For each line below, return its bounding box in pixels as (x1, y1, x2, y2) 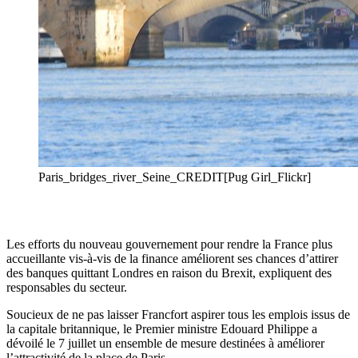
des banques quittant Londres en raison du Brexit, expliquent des (6, 266, 332, 280)
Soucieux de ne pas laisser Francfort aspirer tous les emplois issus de (6, 308, 350, 322)
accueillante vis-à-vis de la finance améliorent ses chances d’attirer (6, 252, 338, 266)
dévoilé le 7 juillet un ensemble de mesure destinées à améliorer (6, 336, 324, 351)
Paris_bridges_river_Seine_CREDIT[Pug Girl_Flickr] (38, 170, 311, 185)
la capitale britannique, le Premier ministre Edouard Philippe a (6, 322, 317, 336)
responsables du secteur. (6, 280, 127, 295)
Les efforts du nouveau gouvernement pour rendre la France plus (6, 237, 332, 252)
